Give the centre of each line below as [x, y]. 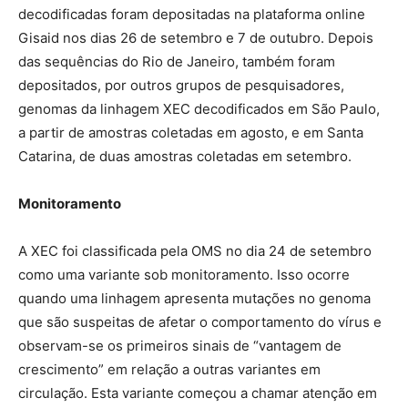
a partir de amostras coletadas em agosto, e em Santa [191, 133]
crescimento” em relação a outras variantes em [169, 370]
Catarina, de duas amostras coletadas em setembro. [185, 157]
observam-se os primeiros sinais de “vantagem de [180, 346]
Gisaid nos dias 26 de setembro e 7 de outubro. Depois [196, 38]
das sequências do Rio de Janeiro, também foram [177, 62]
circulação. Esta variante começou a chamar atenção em [198, 393]
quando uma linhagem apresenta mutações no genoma [194, 299]
